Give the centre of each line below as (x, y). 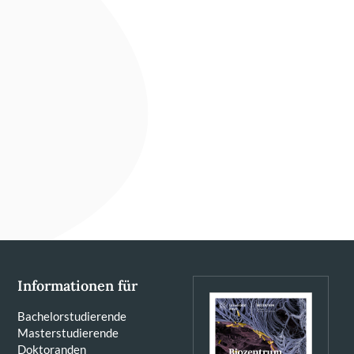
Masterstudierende (68, 333)
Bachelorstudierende (72, 316)
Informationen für (77, 286)
